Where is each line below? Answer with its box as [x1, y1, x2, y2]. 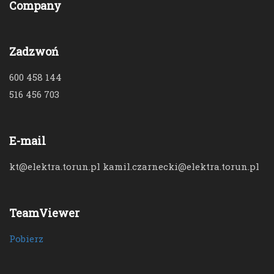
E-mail [9, 133, 46, 148]
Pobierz [9, 232, 43, 245]
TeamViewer [9, 205, 80, 220]
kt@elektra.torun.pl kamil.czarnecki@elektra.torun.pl [9, 160, 259, 172]
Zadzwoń [9, 43, 59, 59]
